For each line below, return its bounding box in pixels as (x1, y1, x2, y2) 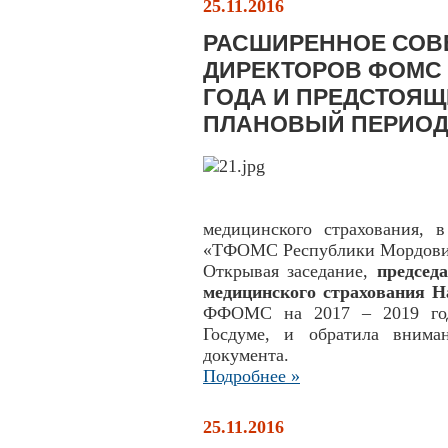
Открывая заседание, (203, 261, 377, 281)
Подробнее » (203, 366, 300, 386)
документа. (203, 345, 289, 365)
